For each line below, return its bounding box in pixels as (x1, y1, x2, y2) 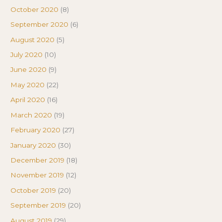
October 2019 (10, 186, 56, 194)
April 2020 (10, 96, 46, 104)
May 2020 (10, 80, 45, 89)
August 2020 (10, 35, 55, 44)
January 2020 (10, 141, 56, 149)
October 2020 (10, 5, 59, 13)
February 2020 (10, 126, 61, 134)
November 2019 (10, 171, 64, 179)
